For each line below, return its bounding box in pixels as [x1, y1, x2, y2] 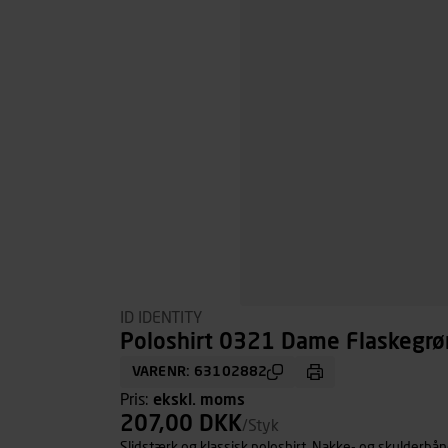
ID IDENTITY [120, 310, 202, 326]
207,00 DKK [120, 414, 242, 436]
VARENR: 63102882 [132, 365, 268, 379]
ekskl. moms [153, 392, 245, 408]
